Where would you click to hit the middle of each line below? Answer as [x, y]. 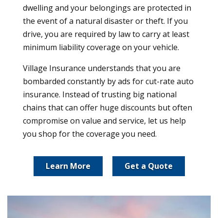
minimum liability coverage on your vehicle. [101, 47]
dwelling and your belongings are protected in [107, 8]
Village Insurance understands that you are [102, 68]
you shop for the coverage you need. [90, 134]
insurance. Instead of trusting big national [100, 95]
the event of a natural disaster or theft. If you [105, 21]
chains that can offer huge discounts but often [108, 108]
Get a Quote [148, 166]
